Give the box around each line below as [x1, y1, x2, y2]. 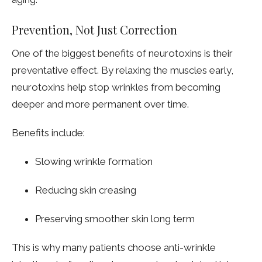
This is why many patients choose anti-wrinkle [12, 241, 216, 253]
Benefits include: [12, 126, 85, 139]
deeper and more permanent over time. [12, 98, 189, 110]
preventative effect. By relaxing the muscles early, [12, 64, 233, 76]
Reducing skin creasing [35, 184, 136, 196]
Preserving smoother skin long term [35, 212, 195, 225]
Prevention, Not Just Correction [12, 22, 177, 38]
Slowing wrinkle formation [35, 155, 153, 167]
